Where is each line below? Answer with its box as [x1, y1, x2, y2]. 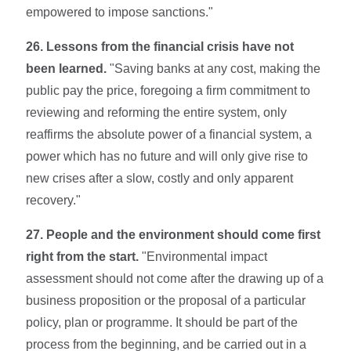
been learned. [26, 61, 107, 75]
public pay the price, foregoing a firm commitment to [26, 83, 311, 97]
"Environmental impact [139, 249, 268, 263]
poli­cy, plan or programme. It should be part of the [26, 315, 299, 329]
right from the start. [26, 249, 139, 263]
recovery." [26, 193, 81, 207]
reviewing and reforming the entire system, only [26, 105, 288, 119]
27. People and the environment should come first [26, 227, 321, 241]
